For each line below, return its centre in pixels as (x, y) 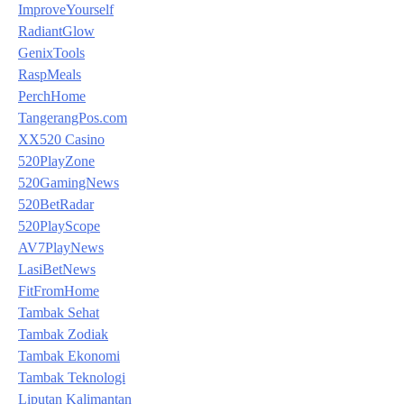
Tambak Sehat (59, 312)
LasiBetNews (57, 269)
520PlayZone (56, 161)
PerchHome (52, 96)
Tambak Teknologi (72, 377)
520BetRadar (56, 204)
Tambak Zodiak (63, 334)
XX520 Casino (61, 139)
